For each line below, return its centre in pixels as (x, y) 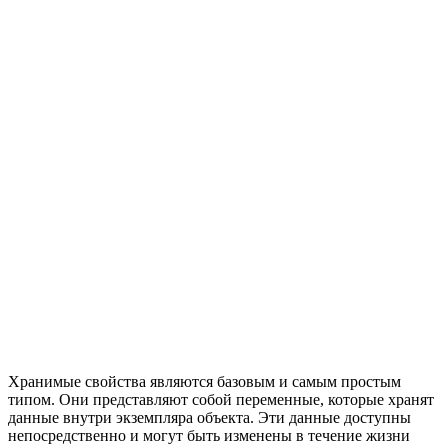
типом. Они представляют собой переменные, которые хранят (221, 400)
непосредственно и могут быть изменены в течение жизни (209, 436)
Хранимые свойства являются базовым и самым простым (204, 382)
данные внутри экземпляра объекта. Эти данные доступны (209, 418)
